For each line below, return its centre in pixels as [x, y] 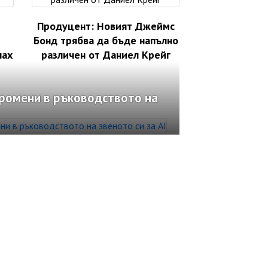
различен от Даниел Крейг [106, 55]
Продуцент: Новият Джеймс [106, 26]
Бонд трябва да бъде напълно [106, 41]
